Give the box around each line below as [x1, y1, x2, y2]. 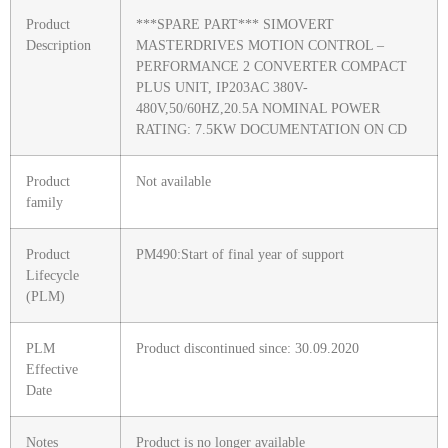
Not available [136, 173, 211, 190]
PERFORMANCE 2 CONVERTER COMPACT [136, 58, 407, 75]
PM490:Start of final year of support [136, 246, 344, 263]
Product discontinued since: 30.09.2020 [136, 340, 359, 357]
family [26, 194, 63, 211]
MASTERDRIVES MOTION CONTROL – [136, 37, 384, 54]
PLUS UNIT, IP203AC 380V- [136, 79, 308, 96]
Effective [26, 361, 78, 378]
